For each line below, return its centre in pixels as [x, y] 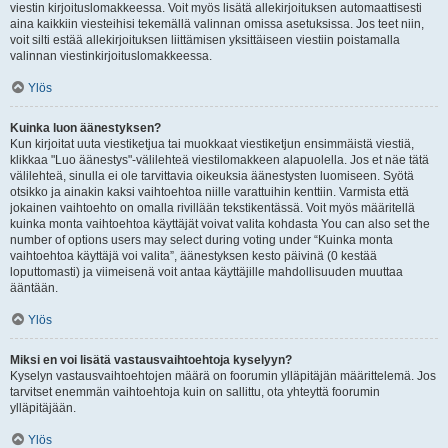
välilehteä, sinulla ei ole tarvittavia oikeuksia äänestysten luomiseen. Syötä [212, 176]
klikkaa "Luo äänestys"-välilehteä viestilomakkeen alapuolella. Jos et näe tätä [219, 160]
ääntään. [34, 288]
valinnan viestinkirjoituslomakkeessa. [111, 56]
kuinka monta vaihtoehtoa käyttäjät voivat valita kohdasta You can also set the [220, 224]
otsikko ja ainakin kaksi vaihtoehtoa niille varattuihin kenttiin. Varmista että [209, 192]
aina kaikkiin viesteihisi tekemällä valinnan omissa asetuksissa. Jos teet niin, [217, 24]
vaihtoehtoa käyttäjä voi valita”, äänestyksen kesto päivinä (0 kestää [193, 256]
